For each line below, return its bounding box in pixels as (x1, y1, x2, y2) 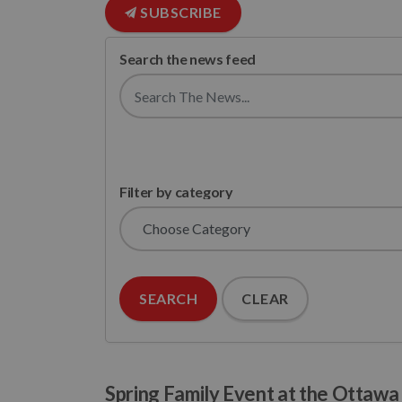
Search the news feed (119, 50, 256, 67)
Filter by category (119, 183, 233, 200)
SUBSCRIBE (136, 4, 222, 21)
